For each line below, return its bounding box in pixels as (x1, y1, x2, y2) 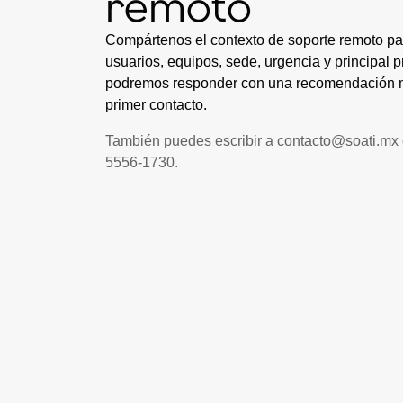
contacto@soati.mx (277, 132, 399, 148)
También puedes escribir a (105, 132, 277, 148)
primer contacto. (105, 96, 207, 112)
